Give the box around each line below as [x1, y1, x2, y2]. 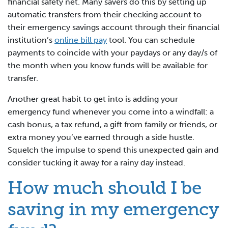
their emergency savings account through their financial [8, 22, 219, 33]
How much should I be [8, 177, 201, 199]
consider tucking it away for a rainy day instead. [8, 158, 185, 168]
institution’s [8, 35, 54, 45]
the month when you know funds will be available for [8, 61, 208, 71]
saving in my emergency [8, 198, 219, 220]
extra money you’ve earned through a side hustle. [8, 132, 194, 142]
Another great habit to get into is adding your [8, 94, 178, 104]
